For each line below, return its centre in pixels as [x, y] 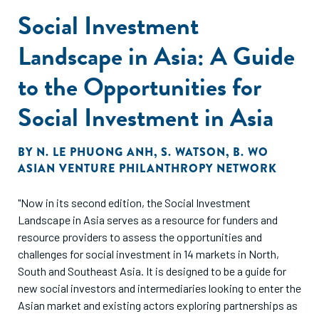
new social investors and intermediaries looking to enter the [159, 288]
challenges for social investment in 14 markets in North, [148, 254]
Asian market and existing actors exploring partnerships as [158, 305]
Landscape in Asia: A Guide [156, 56]
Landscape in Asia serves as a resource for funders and [148, 220]
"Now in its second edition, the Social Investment [134, 203]
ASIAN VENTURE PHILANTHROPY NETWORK [147, 168]
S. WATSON [193, 152]
